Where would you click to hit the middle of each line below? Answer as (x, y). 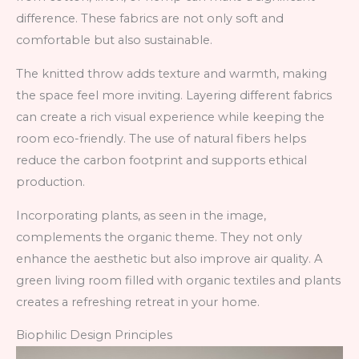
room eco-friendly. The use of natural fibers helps (161, 138)
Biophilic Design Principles (94, 335)
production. (50, 182)
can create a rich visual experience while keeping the (170, 117)
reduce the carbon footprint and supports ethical (161, 160)
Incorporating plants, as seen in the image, (141, 215)
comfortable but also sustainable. (114, 40)
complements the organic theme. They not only (159, 237)
